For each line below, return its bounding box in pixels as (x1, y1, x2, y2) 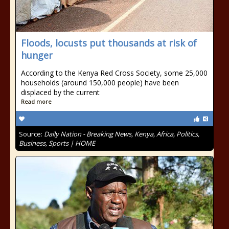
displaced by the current (21, 87, 100, 97)
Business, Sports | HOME (19, 139, 95, 148)
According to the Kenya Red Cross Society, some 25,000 (21, 68, 208, 78)
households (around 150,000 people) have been (21, 78, 179, 87)
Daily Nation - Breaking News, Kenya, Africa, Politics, (44, 129, 199, 139)
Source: (19, 129, 44, 139)
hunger (21, 49, 53, 61)
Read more (21, 98, 52, 105)
